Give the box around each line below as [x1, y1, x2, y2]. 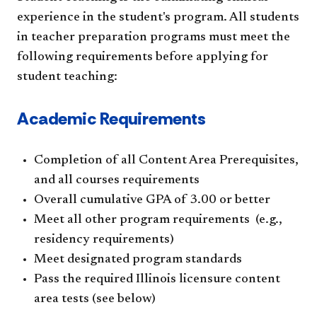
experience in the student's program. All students [17, 11, 299, 24]
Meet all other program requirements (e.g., [34, 213, 282, 226]
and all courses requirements [34, 173, 200, 187]
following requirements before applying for [17, 50, 268, 64]
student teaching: [17, 70, 117, 83]
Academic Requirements [17, 107, 206, 129]
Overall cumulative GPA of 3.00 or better [34, 193, 270, 207]
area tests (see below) [34, 292, 156, 306]
